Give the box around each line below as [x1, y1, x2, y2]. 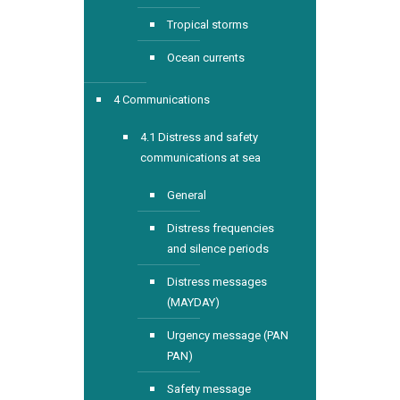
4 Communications [113, 93, 210, 106]
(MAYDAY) [167, 296, 220, 309]
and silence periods [167, 242, 269, 255]
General [167, 188, 206, 202]
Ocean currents [167, 51, 245, 64]
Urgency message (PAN [167, 329, 288, 342]
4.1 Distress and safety [140, 130, 258, 144]
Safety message [167, 382, 251, 396]
